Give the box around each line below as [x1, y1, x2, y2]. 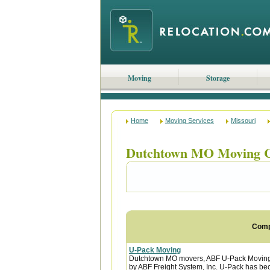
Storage [206, 73, 230, 83]
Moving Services [165, 117, 214, 124]
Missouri [231, 117, 256, 124]
